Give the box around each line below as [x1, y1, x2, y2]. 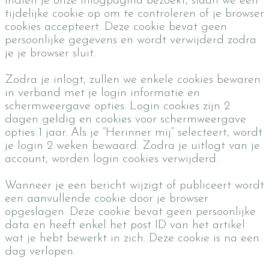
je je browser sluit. [5, 47, 95, 59]
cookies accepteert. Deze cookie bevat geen [5, 21, 227, 33]
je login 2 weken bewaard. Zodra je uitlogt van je [5, 140, 260, 152]
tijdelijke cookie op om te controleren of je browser [5, 8, 264, 20]
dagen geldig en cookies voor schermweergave [5, 113, 246, 125]
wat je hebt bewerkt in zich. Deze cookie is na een [5, 232, 259, 244]
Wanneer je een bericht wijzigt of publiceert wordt [5, 180, 264, 192]
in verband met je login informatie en [5, 87, 200, 99]
